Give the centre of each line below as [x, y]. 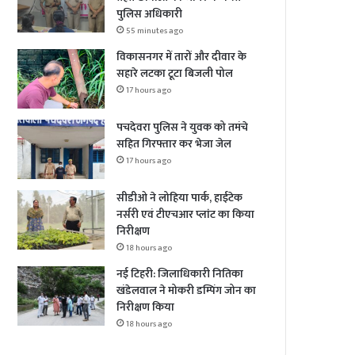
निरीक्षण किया [146, 307]
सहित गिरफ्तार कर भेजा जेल [174, 143]
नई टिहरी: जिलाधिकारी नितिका [180, 273]
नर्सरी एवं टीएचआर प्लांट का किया [186, 214]
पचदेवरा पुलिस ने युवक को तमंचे [183, 127]
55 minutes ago [155, 31]
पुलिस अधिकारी [150, 13]
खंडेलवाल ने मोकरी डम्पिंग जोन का [187, 290]
